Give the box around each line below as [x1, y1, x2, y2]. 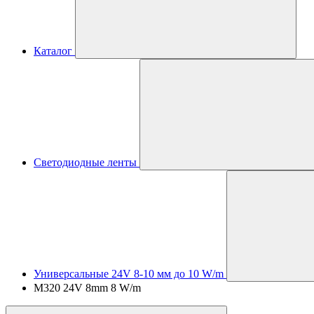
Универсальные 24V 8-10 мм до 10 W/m [34, 268, 224, 280]
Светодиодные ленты [34, 156, 137, 168]
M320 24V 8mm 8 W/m [34, 282, 141, 294]
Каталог [34, 45, 72, 57]
